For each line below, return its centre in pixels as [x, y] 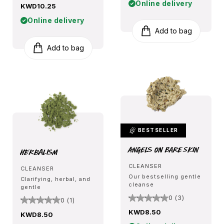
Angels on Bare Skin [164, 150]
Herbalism [39, 152]
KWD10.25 [38, 6]
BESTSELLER [157, 130]
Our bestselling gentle [165, 177]
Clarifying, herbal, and [55, 179]
